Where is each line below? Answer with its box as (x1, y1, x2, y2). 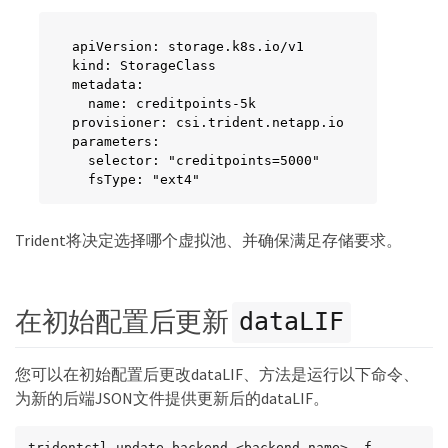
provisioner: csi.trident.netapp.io (72, 115, 344, 130)
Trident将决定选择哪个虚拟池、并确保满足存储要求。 (15, 230, 402, 250)
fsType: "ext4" (72, 172, 200, 187)
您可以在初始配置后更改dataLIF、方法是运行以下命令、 (15, 363, 419, 384)
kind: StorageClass (72, 58, 216, 73)
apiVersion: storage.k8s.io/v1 (72, 39, 304, 54)
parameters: (72, 134, 160, 149)
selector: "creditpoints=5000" (72, 153, 320, 168)
